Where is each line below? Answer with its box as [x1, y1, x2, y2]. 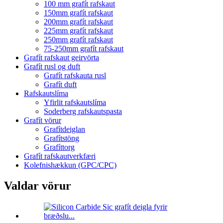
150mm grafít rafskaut [44, 8, 113, 17]
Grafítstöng [44, 133, 79, 142]
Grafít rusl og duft [24, 62, 80, 71]
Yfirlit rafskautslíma [44, 98, 106, 107]
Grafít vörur [24, 115, 61, 124]
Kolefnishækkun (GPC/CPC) [24, 160, 116, 169]
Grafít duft [44, 80, 77, 89]
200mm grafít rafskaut [44, 17, 113, 26]
